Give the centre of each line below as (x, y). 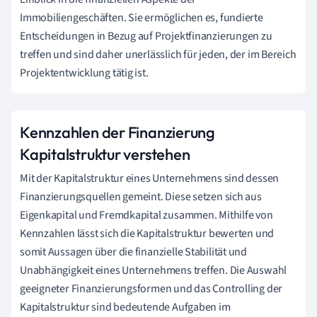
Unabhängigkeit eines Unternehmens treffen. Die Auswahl (154, 270)
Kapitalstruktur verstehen (105, 154)
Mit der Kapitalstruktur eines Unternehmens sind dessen (150, 178)
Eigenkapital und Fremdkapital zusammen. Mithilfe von (146, 215)
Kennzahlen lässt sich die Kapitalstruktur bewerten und (147, 233)
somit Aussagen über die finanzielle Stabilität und (133, 252)
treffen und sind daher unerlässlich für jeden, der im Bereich (158, 54)
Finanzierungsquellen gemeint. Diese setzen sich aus (141, 196)
